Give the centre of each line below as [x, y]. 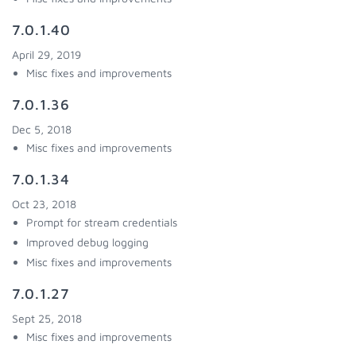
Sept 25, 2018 [47, 318]
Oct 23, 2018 [44, 204]
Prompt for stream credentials [102, 222]
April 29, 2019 [46, 54]
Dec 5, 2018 [42, 129]
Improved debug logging [87, 242]
